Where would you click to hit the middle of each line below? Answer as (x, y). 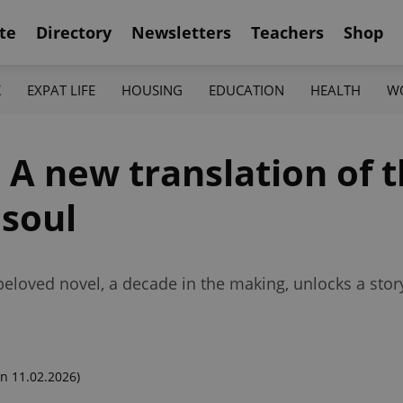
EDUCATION (247, 90)
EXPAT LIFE (61, 90)
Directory (74, 32)
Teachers (287, 32)
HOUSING (152, 90)
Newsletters (181, 32)
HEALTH (336, 90)
